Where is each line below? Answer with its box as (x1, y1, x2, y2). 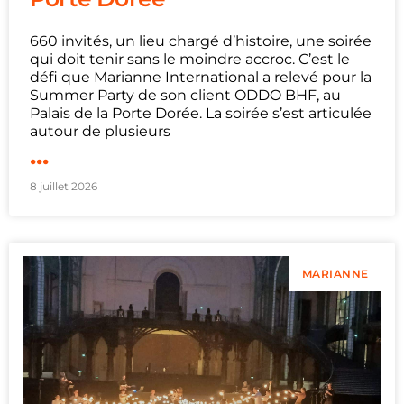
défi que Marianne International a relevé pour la (30, 68, 372, 86)
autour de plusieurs (30, 122, 170, 140)
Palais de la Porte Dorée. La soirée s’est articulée (30, 104, 372, 122)
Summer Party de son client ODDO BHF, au (30, 86, 341, 104)
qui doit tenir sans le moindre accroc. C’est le (30, 50, 350, 68)
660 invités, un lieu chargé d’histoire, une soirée (30, 32, 372, 50)
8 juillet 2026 (30, 179, 97, 193)
